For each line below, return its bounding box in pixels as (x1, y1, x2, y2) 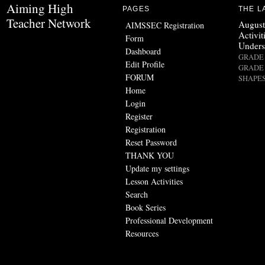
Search (125, 188, 148, 200)
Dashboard (125, 45, 161, 57)
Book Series (125, 201, 166, 213)
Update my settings (125, 162, 189, 174)
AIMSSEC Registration (125, 19, 204, 31)
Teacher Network (7, 14, 91, 31)
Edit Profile (125, 58, 164, 70)
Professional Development (125, 214, 213, 226)
